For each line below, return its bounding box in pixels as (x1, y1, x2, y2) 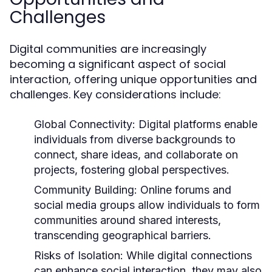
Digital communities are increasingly (10, 41, 206, 56)
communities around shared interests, (34, 214, 221, 226)
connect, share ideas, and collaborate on (34, 148, 238, 161)
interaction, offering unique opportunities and (10, 72, 257, 87)
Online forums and (137, 183, 231, 196)
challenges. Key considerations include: (10, 87, 221, 102)
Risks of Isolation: (34, 249, 123, 262)
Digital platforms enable (135, 118, 257, 131)
